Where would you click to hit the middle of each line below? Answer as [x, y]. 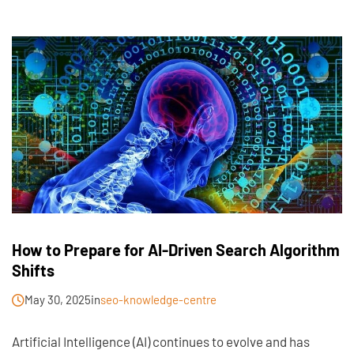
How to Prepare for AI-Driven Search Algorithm [176, 250]
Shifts [33, 271]
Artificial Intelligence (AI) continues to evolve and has [161, 342]
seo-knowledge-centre [158, 300]
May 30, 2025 [58, 300]
